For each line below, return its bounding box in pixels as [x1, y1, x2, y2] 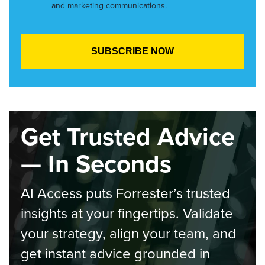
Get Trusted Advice [21, 118, 235, 154]
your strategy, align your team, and [21, 223, 236, 243]
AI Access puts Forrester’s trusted [21, 183, 230, 203]
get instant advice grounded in [21, 243, 210, 263]
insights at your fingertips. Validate [21, 203, 233, 223]
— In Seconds [21, 146, 172, 181]
